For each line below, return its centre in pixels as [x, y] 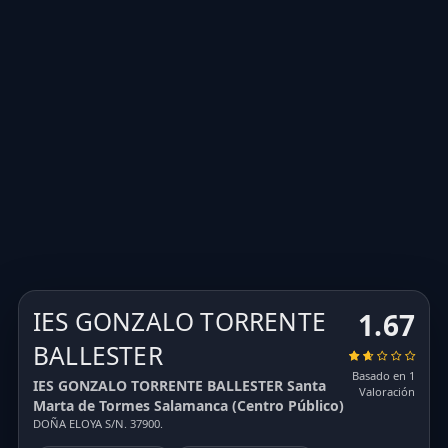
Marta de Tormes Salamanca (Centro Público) [188, 406]
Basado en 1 [383, 376]
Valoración [387, 392]
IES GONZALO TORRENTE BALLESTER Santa [179, 386]
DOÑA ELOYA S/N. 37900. [98, 424]
